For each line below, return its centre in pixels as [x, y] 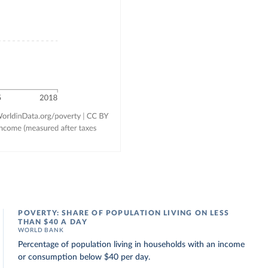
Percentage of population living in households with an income [132, 245]
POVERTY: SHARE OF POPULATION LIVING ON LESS [124, 213]
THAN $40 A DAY [53, 222]
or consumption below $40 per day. [84, 257]
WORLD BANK [41, 230]
